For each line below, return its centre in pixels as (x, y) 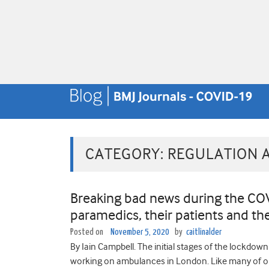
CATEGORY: (126, 154)
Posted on (88, 232)
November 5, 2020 (140, 232)
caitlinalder (204, 232)
